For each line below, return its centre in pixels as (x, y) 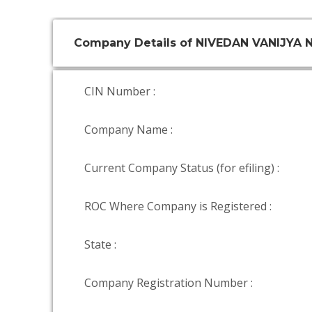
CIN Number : (120, 91)
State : (100, 244)
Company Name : (128, 130)
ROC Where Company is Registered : (178, 206)
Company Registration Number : (169, 283)
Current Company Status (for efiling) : (182, 168)
